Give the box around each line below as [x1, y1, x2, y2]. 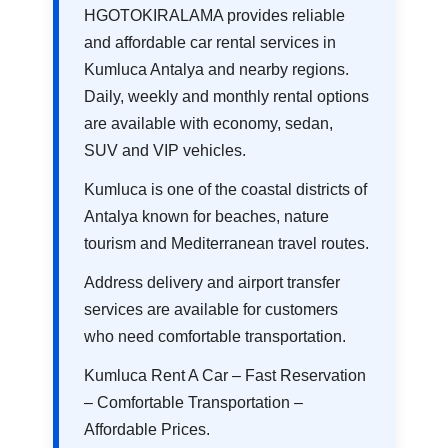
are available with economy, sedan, [84, 115, 334, 133]
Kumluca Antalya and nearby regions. [84, 61, 350, 79]
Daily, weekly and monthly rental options [84, 88, 370, 106]
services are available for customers [84, 301, 339, 319]
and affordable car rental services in [84, 34, 337, 52]
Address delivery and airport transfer [84, 274, 341, 292]
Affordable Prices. [84, 421, 211, 439]
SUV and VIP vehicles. [84, 142, 247, 160]
